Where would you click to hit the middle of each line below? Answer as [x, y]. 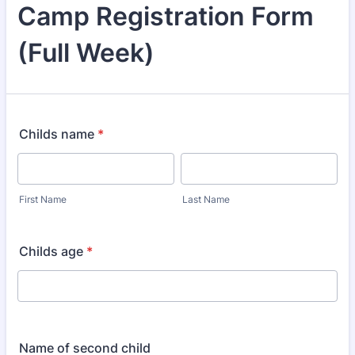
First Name [43, 199]
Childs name [57, 134]
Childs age [51, 251]
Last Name [206, 199]
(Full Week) [86, 53]
